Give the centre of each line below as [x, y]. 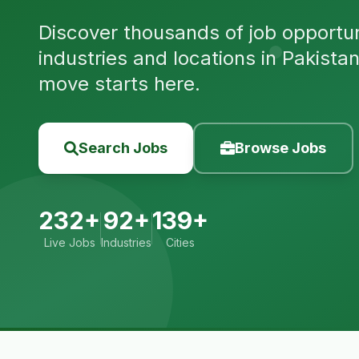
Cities [180, 242]
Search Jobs [123, 148]
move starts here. [119, 84]
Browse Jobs [280, 148]
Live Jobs [69, 242]
